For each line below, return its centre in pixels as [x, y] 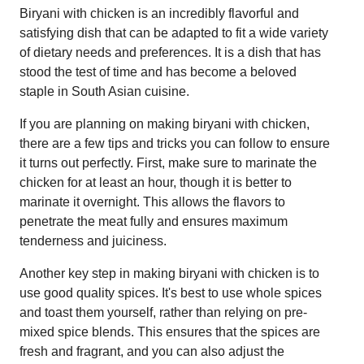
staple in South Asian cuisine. [104, 91]
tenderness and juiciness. [93, 240]
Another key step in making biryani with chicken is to [169, 273]
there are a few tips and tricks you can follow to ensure [175, 143]
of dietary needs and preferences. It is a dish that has [170, 52]
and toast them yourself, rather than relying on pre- [163, 312]
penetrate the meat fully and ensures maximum [154, 221]
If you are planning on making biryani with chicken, [165, 123]
